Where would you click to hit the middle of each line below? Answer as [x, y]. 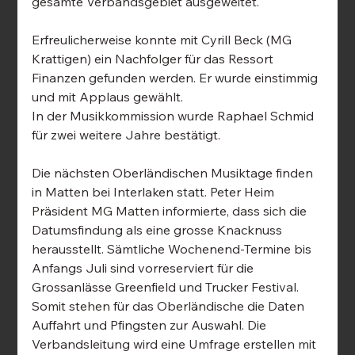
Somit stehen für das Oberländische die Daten [170, 306]
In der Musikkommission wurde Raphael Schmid [175, 116]
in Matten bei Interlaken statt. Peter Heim [155, 192]
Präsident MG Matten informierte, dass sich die [171, 211]
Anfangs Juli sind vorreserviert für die [145, 268]
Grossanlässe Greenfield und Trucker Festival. [167, 287]
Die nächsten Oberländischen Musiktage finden [174, 173]
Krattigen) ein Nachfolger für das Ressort [155, 59]
